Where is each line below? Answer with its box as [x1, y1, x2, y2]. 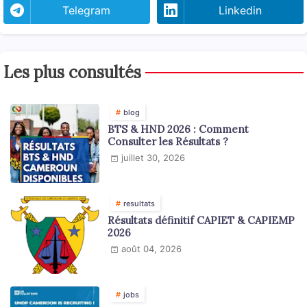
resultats [123, 199, 155, 209]
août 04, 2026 [121, 243, 182, 255]
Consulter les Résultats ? [108, 135, 228, 149]
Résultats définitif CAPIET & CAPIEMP [108, 214, 295, 228]
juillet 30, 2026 [121, 152, 185, 164]
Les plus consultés [3, 62, 141, 84]
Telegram [62, 3, 110, 18]
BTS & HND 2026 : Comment [108, 123, 249, 136]
